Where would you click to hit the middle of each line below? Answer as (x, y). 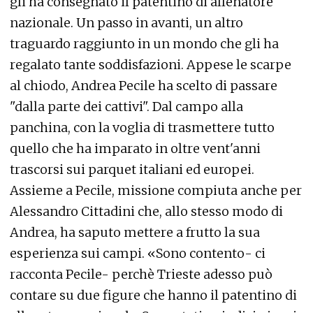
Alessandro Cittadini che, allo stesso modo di (146, 212)
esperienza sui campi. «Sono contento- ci (138, 254)
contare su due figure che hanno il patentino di (153, 296)
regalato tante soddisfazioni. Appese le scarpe (151, 65)
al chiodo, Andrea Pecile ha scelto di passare (144, 86)
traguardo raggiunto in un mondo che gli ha (144, 44)
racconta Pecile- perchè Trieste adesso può (141, 275)
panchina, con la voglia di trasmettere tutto (142, 128)
